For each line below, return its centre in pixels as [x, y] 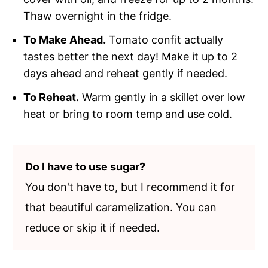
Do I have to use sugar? [86, 167]
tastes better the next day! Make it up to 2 [131, 57]
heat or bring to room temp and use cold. [128, 114]
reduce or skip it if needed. [93, 228]
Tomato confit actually [165, 40]
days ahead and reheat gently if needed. [126, 74]
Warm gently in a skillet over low [162, 98]
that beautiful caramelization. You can [121, 208]
